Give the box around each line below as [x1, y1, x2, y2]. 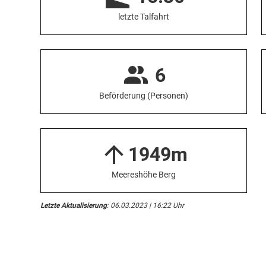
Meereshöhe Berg [112, 169, 176, 179]
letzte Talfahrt [118, 11, 169, 21]
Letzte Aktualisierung [40, 201, 107, 210]
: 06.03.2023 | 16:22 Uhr [107, 201, 184, 210]
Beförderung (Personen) [99, 90, 188, 100]
